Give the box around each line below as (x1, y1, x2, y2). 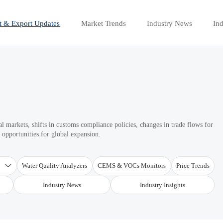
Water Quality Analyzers (22, 162, 88, 170)
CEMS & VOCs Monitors (98, 162, 166, 170)
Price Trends (176, 162, 210, 170)
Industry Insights (140, 181, 186, 189)
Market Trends (81, 19, 126, 27)
